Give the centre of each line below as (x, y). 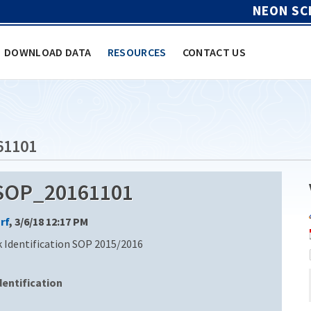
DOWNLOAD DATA (48, 52)
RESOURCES (137, 52)
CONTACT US (214, 52)
